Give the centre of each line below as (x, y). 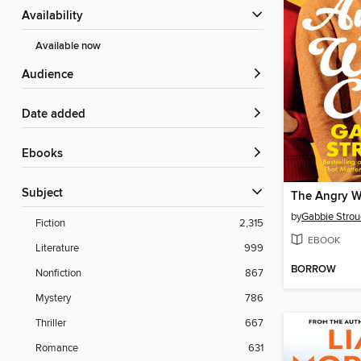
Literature (57, 249)
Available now (68, 47)
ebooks (46, 154)
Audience (52, 75)
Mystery (53, 299)
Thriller (51, 324)
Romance (57, 349)
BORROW (313, 270)
